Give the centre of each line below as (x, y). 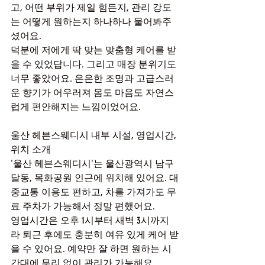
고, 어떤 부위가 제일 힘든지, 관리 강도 (91, 7)
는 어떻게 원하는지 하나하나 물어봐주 (91, 22)
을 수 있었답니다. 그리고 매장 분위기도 (95, 64)
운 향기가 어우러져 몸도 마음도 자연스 (92, 93)
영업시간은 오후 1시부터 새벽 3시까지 (90, 220)
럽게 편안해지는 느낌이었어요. (76, 107)
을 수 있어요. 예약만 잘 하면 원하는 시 (91, 249)
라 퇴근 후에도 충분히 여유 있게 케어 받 (95, 235)
